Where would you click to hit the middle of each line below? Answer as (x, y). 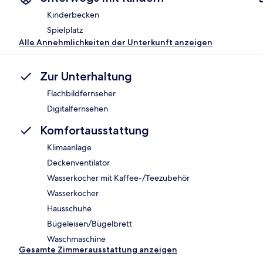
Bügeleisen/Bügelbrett (90, 224)
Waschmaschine (76, 239)
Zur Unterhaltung (86, 77)
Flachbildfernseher (81, 94)
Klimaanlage (69, 148)
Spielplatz (65, 30)
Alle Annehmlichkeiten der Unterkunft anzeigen (116, 43)
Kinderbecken (73, 15)
